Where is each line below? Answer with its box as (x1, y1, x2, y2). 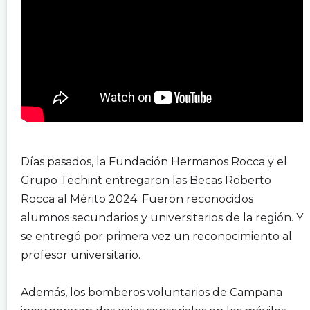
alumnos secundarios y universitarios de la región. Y (21, 210, 303, 224)
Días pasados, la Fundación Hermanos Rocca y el (21, 154, 287, 168)
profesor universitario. (21, 248, 140, 262)
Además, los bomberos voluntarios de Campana (21, 285, 282, 299)
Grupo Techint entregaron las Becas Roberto (21, 173, 271, 187)
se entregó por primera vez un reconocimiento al (21, 229, 292, 243)
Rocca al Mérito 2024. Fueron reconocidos (21, 192, 253, 206)
